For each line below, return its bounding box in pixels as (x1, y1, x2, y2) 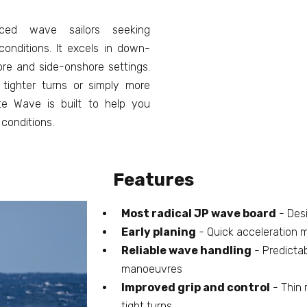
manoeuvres (121, 262, 182, 276)
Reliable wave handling (121, 244, 251, 258)
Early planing (121, 225, 196, 239)
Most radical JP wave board (121, 207, 276, 221)
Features (113, 169, 194, 191)
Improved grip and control (121, 281, 270, 295)
